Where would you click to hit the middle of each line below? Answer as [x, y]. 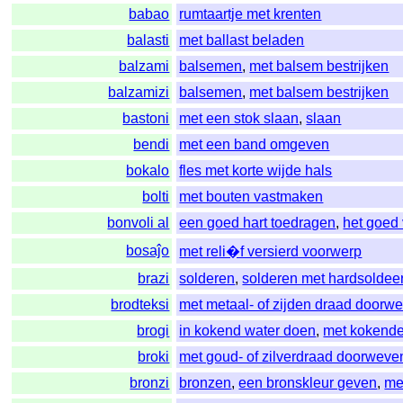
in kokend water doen [248, 331]
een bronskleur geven [308, 383]
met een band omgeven [255, 145]
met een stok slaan [239, 119]
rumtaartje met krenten [251, 14]
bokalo [148, 171]
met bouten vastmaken [251, 197]
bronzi [150, 383]
